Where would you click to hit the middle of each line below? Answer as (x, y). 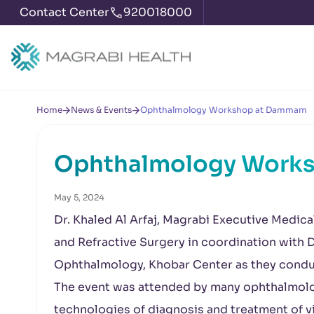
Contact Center (64, 12)
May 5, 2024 (79, 197)
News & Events (101, 110)
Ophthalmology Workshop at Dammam (224, 110)
